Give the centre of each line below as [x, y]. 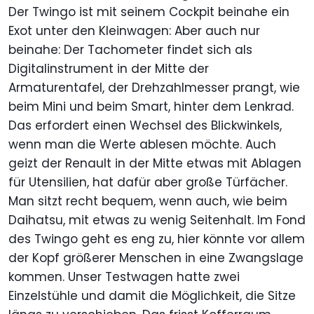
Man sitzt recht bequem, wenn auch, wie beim [148, 202]
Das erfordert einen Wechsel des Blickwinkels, [145, 126]
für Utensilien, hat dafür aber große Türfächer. [148, 183]
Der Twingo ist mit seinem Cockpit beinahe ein [149, 12]
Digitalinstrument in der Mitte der [109, 69]
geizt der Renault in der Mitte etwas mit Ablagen [155, 164]
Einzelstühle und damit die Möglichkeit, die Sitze [152, 296]
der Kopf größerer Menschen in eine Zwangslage [156, 258]
